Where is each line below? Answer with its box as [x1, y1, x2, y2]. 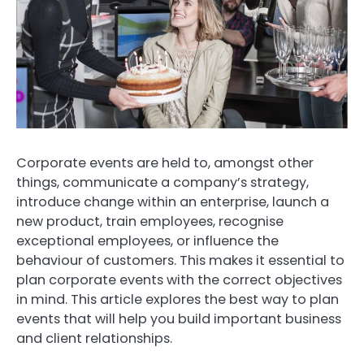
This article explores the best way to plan [71, 289, 339, 309]
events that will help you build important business [16, 309, 341, 328]
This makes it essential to [180, 250, 344, 270]
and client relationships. [16, 328, 172, 348]
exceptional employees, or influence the [16, 231, 279, 250]
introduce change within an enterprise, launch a [16, 192, 329, 211]
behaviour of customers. [16, 250, 176, 270]
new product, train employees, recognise [16, 211, 284, 231]
